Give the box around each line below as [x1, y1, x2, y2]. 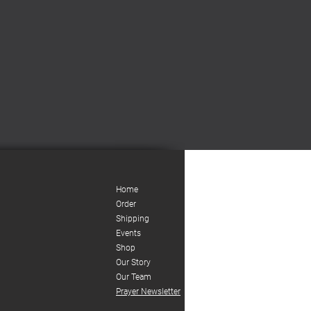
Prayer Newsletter [116, 287, 180, 296]
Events [116, 228, 141, 238]
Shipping [116, 214, 149, 224]
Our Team [116, 272, 151, 282]
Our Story [116, 258, 151, 267]
